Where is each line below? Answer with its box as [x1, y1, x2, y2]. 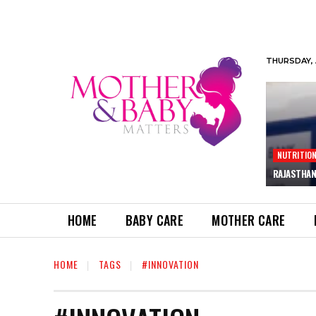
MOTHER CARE [212, 210, 286, 229]
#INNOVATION [142, 256, 199, 272]
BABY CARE [125, 210, 184, 229]
